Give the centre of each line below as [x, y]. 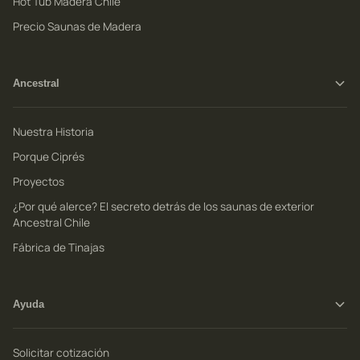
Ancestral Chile [51, 222]
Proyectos [39, 181]
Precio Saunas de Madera [77, 26]
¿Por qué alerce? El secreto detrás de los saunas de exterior [164, 206]
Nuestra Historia [53, 131]
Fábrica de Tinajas [59, 247]
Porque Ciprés [49, 156]
